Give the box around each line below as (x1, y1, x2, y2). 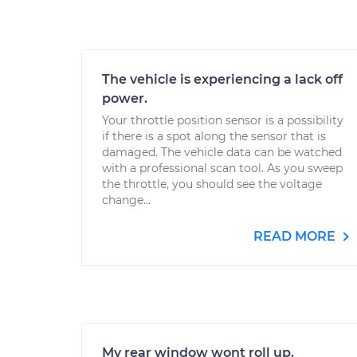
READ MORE (253, 229, 339, 244)
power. (102, 91, 147, 106)
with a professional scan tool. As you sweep (102, 161, 343, 175)
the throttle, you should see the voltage (102, 177, 322, 191)
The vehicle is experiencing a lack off (102, 72, 343, 87)
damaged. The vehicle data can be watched (102, 145, 342, 159)
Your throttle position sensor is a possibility (102, 113, 343, 127)
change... (102, 193, 151, 207)
